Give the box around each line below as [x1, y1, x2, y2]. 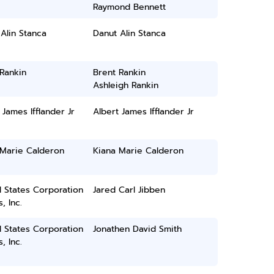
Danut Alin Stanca [93, 27, 166, 40]
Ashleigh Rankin [93, 79, 159, 92]
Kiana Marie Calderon [93, 144, 184, 157]
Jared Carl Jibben [93, 183, 166, 196]
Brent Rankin [93, 66, 146, 79]
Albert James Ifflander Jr [93, 105, 194, 118]
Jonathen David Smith [93, 223, 182, 235]
